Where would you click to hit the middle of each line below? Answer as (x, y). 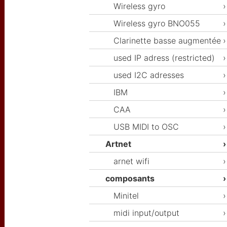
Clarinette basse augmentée (167, 41)
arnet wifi (131, 161)
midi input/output (146, 213)
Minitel (126, 196)
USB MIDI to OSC (146, 127)
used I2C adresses (149, 75)
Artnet (118, 144)
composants (130, 179)
